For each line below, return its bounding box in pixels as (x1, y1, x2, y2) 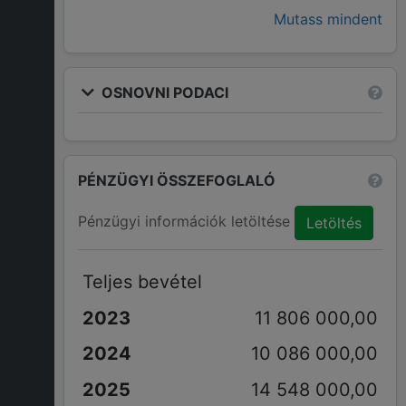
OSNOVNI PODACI (98, 82, 228, 101)
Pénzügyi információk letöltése (78, 212, 295, 231)
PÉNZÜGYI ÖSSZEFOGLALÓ (78, 170, 275, 189)
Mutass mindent (274, 10, 382, 29)
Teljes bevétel (82, 270, 202, 293)
